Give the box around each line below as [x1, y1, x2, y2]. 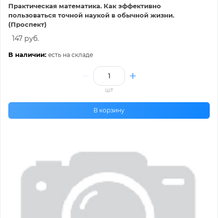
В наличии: [8, 51, 48, 59]
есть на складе [48, 51, 93, 59]
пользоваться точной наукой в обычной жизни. [8, 11, 174, 19]
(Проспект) [8, 20, 47, 29]
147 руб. [12, 34, 39, 43]
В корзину [93, 107, 125, 114]
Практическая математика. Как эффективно [8, 2, 161, 10]
